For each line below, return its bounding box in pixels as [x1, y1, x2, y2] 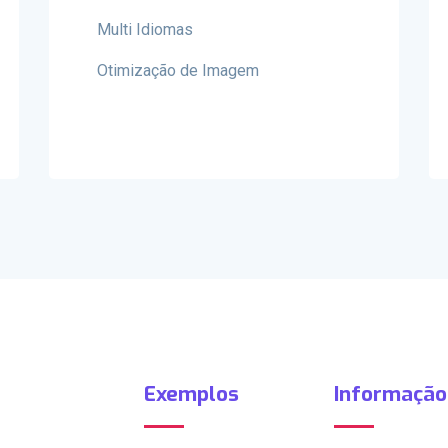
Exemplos [144, 380, 239, 408]
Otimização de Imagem [97, 61, 259, 80]
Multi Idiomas [97, 20, 193, 39]
